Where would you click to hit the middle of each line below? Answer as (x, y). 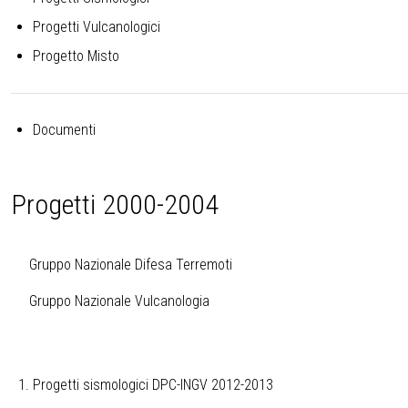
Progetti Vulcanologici (97, 27)
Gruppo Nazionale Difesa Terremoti (131, 265)
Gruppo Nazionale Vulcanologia (119, 301)
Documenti (64, 130)
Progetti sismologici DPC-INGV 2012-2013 (153, 385)
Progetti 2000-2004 (115, 205)
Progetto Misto (76, 56)
